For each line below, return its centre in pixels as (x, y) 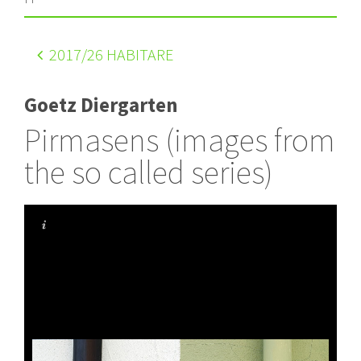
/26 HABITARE (127, 54)
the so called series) (149, 172)
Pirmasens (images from (180, 140)
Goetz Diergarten (101, 104)
